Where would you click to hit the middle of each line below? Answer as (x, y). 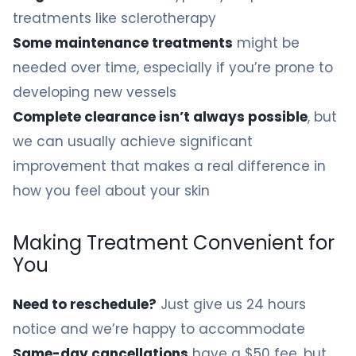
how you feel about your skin (111, 191)
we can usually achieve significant (133, 141)
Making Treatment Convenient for (174, 243)
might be (266, 43)
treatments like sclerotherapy (114, 18)
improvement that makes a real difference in (169, 166)
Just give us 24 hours (231, 304)
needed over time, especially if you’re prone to (173, 68)
